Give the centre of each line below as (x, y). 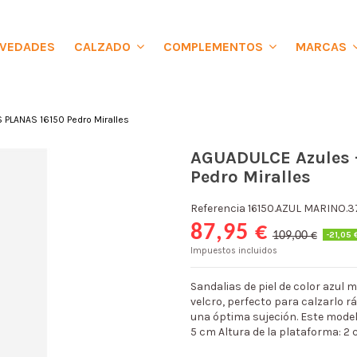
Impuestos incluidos (234, 250)
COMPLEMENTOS (215, 47)
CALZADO (104, 47)
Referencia (218, 208)
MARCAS (323, 47)
